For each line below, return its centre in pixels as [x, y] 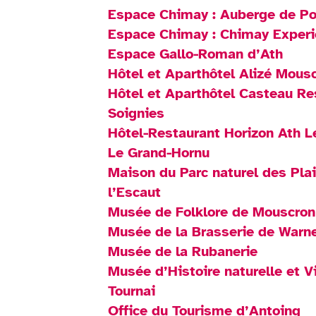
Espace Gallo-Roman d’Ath [196, 54]
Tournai [132, 291]
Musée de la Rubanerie [183, 251]
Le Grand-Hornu [159, 152]
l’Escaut [135, 192]
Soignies [136, 113]
